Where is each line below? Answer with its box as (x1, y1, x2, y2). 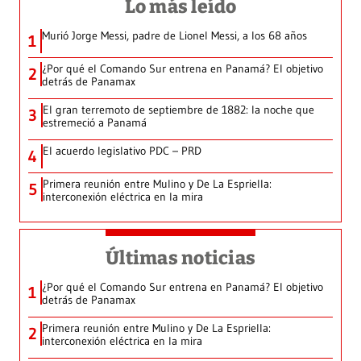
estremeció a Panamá (43, 114, 147, 130)
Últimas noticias (106, 246, 255, 269)
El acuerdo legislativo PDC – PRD (43, 143, 201, 158)
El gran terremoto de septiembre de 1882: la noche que (43, 102, 314, 117)
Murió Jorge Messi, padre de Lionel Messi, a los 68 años (42, 27, 307, 43)
